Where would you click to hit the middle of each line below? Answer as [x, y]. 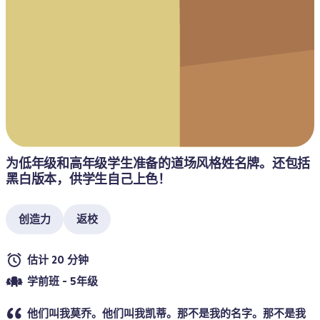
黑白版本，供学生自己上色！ [88, 179]
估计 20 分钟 [58, 260]
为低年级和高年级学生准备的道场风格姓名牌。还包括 [158, 163]
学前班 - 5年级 [62, 281]
